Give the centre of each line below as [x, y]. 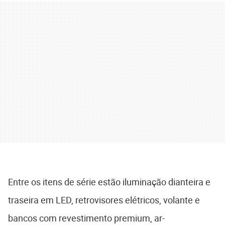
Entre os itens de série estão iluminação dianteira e [109, 182]
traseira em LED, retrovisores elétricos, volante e [104, 200]
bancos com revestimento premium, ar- [86, 218]
